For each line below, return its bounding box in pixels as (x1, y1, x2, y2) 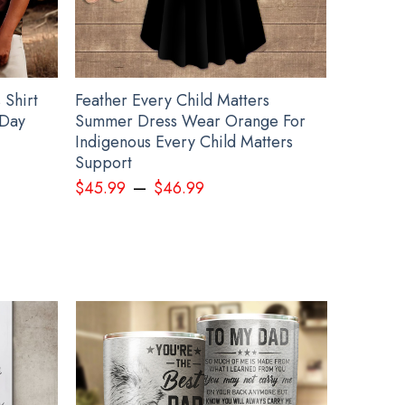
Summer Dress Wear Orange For (75, 108, 306, 133)
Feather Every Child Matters (75, 88, 270, 112)
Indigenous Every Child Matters (75, 129, 294, 154)
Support (75, 150, 133, 174)
